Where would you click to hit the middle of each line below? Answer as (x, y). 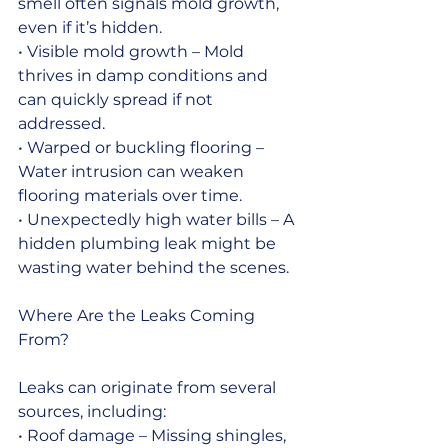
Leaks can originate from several (149, 387)
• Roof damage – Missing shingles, (154, 435)
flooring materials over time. (130, 195)
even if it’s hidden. (90, 27)
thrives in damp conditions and (145, 75)
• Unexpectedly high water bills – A (158, 219)
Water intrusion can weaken (133, 171)
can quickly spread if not (117, 99)
